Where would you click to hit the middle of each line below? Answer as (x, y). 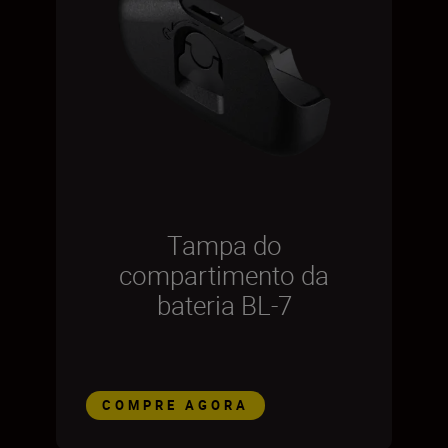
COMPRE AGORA (175, 405)
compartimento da (224, 275)
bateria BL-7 (224, 305)
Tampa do (224, 245)
